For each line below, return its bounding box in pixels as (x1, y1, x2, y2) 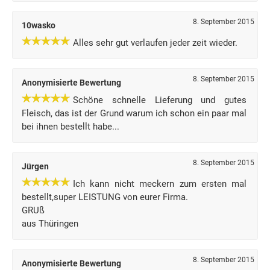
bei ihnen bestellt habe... (22, 121, 119, 132)
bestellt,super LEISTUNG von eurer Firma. (22, 192, 188, 202)
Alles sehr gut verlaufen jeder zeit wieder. (73, 37, 237, 48)
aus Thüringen (22, 218, 78, 229)
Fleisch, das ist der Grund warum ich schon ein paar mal (22, 108, 247, 119)
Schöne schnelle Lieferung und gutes (73, 95, 247, 105)
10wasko (22, 20, 55, 30)
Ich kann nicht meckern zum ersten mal (73, 178, 247, 189)
